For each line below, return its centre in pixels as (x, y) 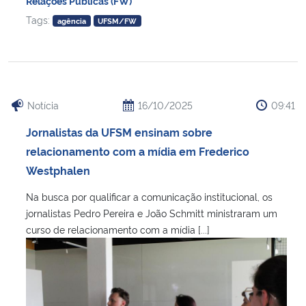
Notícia (43, 105)
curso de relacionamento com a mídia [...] (118, 229)
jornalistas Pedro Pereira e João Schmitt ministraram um (152, 212)
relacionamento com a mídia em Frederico (138, 151)
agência (71, 20)
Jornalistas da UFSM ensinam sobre (119, 131)
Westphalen (58, 170)
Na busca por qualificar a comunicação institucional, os (149, 196)
